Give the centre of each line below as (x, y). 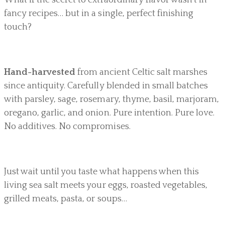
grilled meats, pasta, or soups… (66, 199)
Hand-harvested (40, 72)
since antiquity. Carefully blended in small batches (106, 86)
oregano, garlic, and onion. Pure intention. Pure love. (109, 113)
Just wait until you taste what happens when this (101, 172)
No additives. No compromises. (67, 126)
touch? (18, 27)
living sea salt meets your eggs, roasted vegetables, (106, 185)
